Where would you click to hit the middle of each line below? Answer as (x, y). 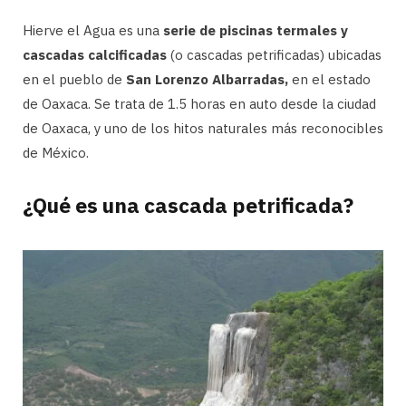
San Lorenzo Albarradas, (207, 79)
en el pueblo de (74, 79)
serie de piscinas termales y (256, 30)
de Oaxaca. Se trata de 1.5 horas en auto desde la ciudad (199, 103)
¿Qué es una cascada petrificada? (188, 205)
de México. (56, 152)
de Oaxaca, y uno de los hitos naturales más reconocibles (203, 128)
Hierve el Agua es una (93, 30)
